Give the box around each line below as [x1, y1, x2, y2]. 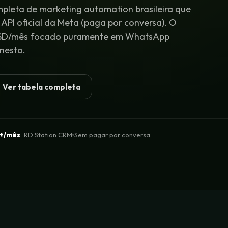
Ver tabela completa [3, 81, 80, 92]
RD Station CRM [22, 131, 72, 139]
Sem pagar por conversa [74, 131, 150, 139]
